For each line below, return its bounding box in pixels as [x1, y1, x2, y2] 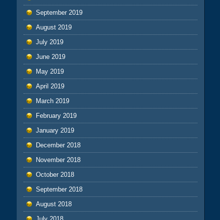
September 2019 [35, 9, 82, 17]
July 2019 [35, 38, 63, 46]
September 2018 [35, 186, 82, 193]
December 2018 [35, 141, 81, 149]
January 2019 [35, 127, 74, 135]
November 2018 [35, 156, 81, 164]
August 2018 [35, 200, 72, 208]
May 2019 [35, 68, 64, 76]
